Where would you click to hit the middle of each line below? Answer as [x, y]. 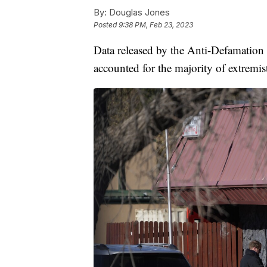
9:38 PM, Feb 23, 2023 [156, 25]
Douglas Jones [138, 13]
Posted [106, 25]
